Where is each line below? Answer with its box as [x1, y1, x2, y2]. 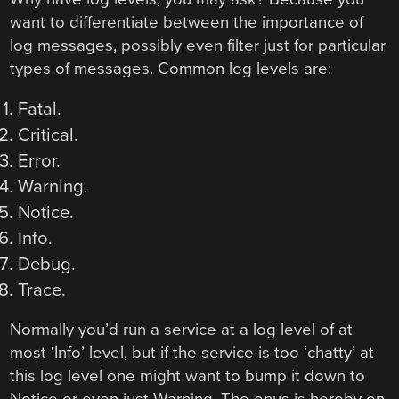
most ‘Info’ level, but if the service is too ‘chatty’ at [10, 343, 375, 363]
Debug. [17, 253, 76, 276]
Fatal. [17, 98, 61, 121]
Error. [17, 150, 61, 173]
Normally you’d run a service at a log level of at [10, 320, 354, 340]
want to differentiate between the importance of [10, 12, 364, 32]
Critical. [17, 124, 78, 147]
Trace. [17, 279, 66, 302]
